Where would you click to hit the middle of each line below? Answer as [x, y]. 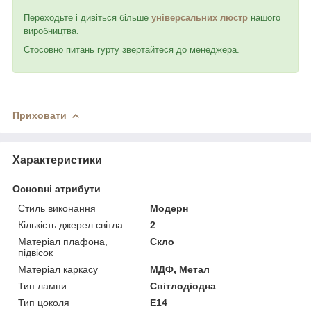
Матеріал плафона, [63, 241]
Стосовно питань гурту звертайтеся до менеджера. [132, 49]
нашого [264, 17]
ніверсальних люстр [202, 17]
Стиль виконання [57, 208]
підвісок [35, 252]
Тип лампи [42, 286]
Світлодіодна [183, 286]
